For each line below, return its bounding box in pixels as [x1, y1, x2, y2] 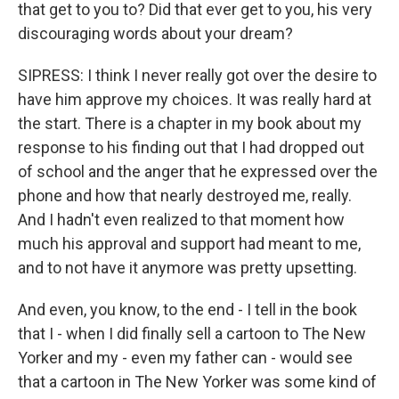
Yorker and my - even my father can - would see [18, 348, 353, 367]
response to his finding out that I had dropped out [18, 138, 364, 157]
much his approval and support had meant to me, [18, 234, 361, 253]
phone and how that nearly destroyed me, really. [18, 186, 352, 205]
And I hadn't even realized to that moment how [18, 210, 345, 229]
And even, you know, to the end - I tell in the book [18, 300, 357, 319]
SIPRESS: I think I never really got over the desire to [18, 66, 377, 85]
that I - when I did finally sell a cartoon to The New [18, 324, 366, 343]
